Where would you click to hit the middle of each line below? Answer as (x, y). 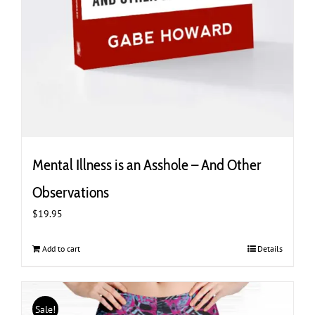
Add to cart (61, 249)
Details (270, 249)
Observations (71, 193)
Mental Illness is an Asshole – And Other (147, 165)
